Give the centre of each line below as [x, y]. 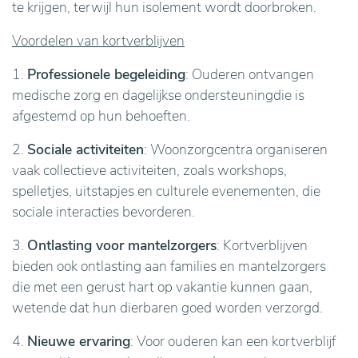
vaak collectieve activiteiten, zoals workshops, [149, 170]
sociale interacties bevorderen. [103, 212]
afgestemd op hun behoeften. [101, 116]
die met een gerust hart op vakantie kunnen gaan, [162, 287]
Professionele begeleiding [106, 74]
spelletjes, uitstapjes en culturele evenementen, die [166, 191]
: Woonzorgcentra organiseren [236, 149]
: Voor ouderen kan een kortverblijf [233, 341]
